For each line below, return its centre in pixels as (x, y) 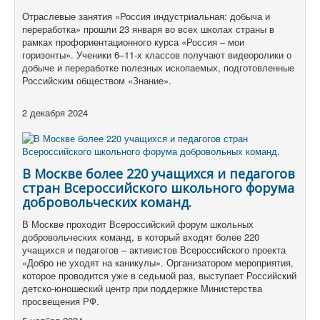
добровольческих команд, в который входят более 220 (141, 237)
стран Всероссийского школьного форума (158, 188)
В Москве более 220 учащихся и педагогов (159, 174)
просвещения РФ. (61, 301)
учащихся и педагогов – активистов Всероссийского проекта (154, 250)
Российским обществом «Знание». (97, 81)
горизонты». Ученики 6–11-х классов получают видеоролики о (157, 55)
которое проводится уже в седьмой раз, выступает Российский (159, 276)
